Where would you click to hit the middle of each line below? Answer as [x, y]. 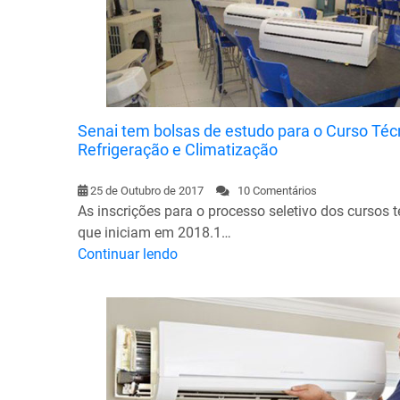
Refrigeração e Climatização [178, 149]
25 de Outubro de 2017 [147, 190]
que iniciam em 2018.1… [154, 232]
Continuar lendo [128, 254]
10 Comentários [273, 190]
